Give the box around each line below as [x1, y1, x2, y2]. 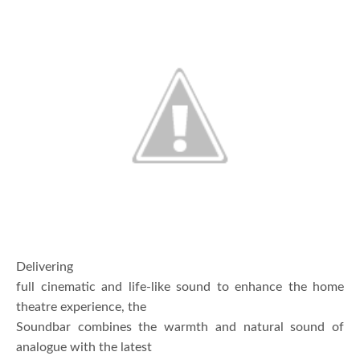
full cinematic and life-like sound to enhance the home [16, 280, 344, 294]
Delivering [16, 260, 73, 274]
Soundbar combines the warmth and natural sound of [16, 321, 344, 334]
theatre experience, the [16, 301, 146, 314]
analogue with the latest [16, 341, 152, 354]
